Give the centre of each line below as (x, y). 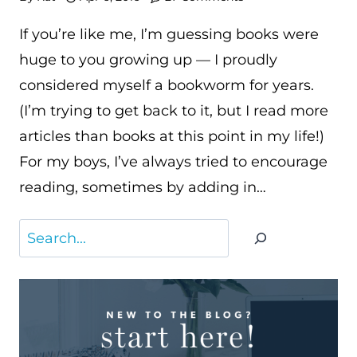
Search (43, 231)
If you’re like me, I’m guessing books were (169, 34)
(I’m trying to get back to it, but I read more (174, 110)
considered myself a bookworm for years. (167, 85)
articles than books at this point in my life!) (172, 136)
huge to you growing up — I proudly (148, 59)
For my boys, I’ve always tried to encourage (173, 161)
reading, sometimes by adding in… (143, 187)
